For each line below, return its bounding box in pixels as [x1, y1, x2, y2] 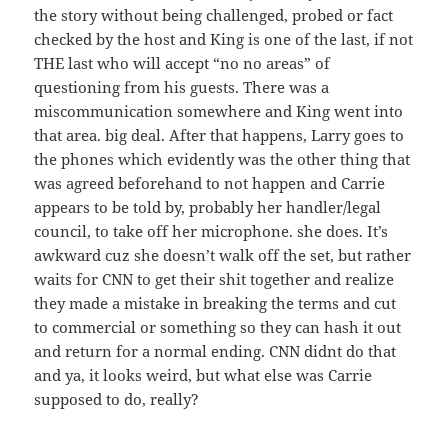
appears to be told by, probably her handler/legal [34, 197, 382, 218]
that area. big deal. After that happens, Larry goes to [34, 125, 405, 146]
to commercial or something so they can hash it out [34, 317, 402, 338]
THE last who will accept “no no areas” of [34, 53, 331, 74]
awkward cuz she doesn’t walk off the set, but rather [34, 245, 412, 266]
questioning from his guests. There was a [34, 77, 330, 98]
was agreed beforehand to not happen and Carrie [34, 173, 386, 194]
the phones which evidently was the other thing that [34, 149, 411, 170]
